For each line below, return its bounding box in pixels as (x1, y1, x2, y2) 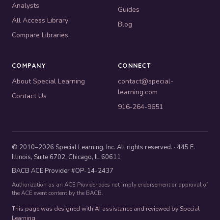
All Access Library (12, 15, 68, 25)
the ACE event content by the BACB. (12, 189, 103, 197)
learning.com (118, 87, 158, 97)
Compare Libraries (12, 30, 68, 40)
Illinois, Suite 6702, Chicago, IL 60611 (12, 152, 121, 162)
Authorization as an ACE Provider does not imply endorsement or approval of (12, 180, 208, 189)
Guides (118, 4, 139, 14)
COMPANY (12, 61, 46, 69)
